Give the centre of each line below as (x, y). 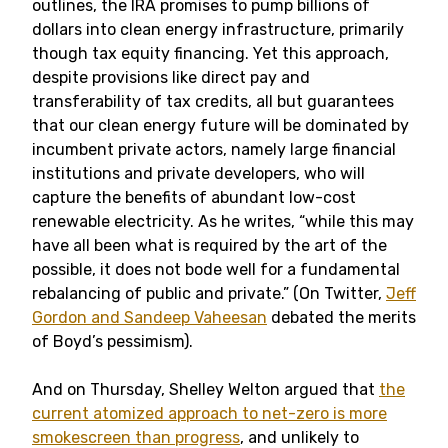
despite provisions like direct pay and (171, 77)
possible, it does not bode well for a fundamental (216, 269)
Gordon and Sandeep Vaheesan (149, 317)
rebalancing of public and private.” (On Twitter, (209, 293)
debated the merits (341, 317)
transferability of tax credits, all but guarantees (213, 101)
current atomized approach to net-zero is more (209, 413)
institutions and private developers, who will (198, 173)
